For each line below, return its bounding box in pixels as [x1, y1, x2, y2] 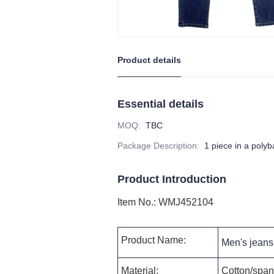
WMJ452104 [158, 197, 213, 207]
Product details [117, 55, 181, 65]
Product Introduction [117, 173, 226, 185]
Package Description [117, 141, 197, 150]
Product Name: [121, 235, 186, 245]
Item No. [117, 197, 154, 207]
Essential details [117, 98, 204, 110]
